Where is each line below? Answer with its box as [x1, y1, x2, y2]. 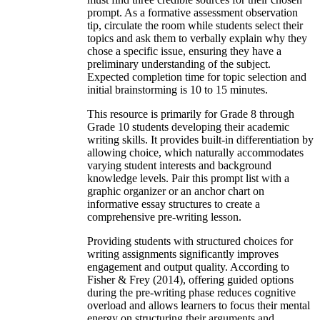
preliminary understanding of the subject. [87, 57, 271, 70]
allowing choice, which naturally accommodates [87, 146, 304, 159]
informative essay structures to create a [87, 197, 260, 210]
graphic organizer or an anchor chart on [87, 184, 264, 197]
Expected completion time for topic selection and [87, 70, 306, 83]
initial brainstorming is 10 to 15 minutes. [87, 83, 268, 96]
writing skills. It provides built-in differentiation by [87, 133, 314, 146]
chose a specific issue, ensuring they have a [87, 44, 281, 57]
